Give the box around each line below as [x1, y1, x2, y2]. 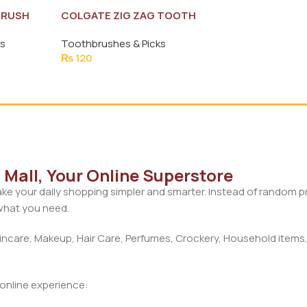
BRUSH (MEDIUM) [60, 22, 149, 37]
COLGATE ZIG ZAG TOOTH [60, 8, 196, 23]
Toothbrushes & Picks [60, 36, 166, 51]
